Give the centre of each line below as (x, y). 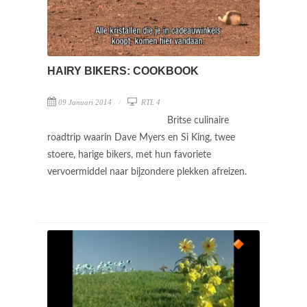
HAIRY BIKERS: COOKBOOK (123, 71)
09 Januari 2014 (85, 102)
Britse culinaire (198, 120)
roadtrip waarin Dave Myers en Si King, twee (141, 137)
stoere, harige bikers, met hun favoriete (129, 155)
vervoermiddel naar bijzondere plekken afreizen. (148, 172)
